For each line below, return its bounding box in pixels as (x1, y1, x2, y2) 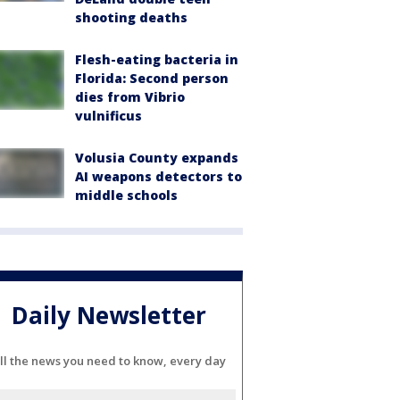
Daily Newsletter (12, 298, 206, 331)
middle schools (75, 187, 178, 204)
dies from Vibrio (75, 88, 185, 106)
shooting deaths (75, 9, 187, 27)
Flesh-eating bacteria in (75, 51, 238, 69)
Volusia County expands (75, 149, 238, 167)
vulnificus (75, 107, 142, 125)
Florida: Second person (75, 70, 229, 87)
